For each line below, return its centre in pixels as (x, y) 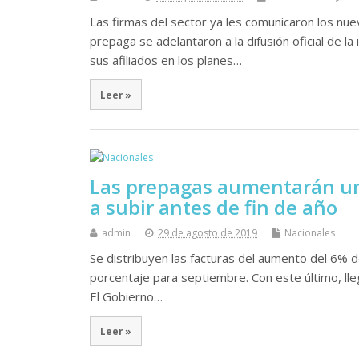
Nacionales (310, 232)
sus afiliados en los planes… (166, 61)
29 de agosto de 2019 (208, 232)
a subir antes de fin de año (214, 207)
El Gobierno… (126, 296)
